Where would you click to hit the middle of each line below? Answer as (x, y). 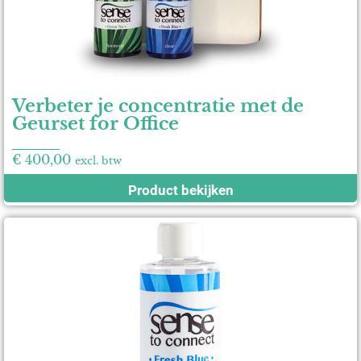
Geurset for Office (95, 123)
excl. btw (98, 160)
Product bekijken (180, 190)
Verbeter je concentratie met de (158, 106)
